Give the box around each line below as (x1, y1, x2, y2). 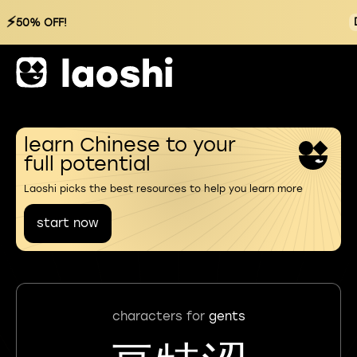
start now (37, 216, 99, 230)
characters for (112, 308, 209, 324)
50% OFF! (16, 16, 67, 29)
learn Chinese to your (24, 133, 236, 156)
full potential (24, 152, 151, 175)
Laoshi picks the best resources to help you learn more (24, 183, 303, 194)
